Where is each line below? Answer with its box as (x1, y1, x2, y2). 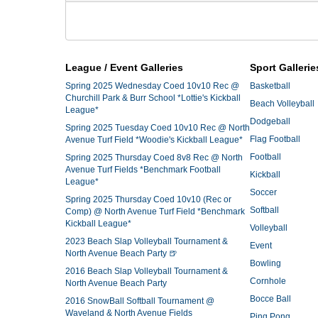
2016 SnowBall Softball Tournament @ (65, 296, 214, 306)
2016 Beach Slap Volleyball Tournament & (65, 266, 228, 276)
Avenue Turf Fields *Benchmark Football (65, 165, 221, 175)
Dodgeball (250, 116, 290, 126)
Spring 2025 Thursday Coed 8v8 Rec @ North (65, 153, 243, 163)
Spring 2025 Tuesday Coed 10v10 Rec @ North (65, 123, 250, 133)
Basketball (250, 81, 290, 91)
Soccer (250, 187, 277, 197)
